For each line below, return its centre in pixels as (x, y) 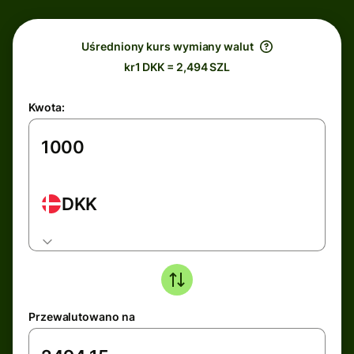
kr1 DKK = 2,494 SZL (177, 67)
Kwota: (47, 107)
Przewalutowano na (82, 316)
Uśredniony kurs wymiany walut (168, 46)
